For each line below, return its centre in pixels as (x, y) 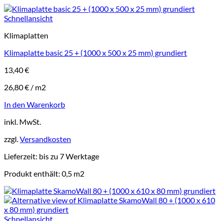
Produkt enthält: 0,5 (39, 173)
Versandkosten (45, 139)
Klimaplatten (26, 35)
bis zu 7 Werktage (69, 156)
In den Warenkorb (35, 104)
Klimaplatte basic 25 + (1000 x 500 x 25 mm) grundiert (95, 52)
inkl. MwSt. (22, 121)
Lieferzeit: (21, 156)
